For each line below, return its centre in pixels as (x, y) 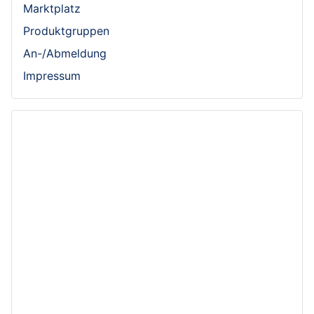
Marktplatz (52, 9)
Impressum (52, 76)
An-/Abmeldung (65, 54)
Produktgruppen (66, 31)
